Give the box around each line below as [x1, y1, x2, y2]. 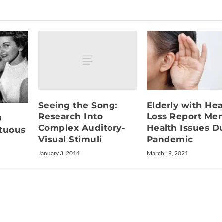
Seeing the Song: [38, 100, 117, 111]
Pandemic [146, 134, 193, 145]
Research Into [38, 111, 103, 122]
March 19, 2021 [146, 149, 188, 157]
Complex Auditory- [38, 123, 126, 133]
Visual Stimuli [38, 134, 102, 145]
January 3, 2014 [38, 149, 80, 157]
